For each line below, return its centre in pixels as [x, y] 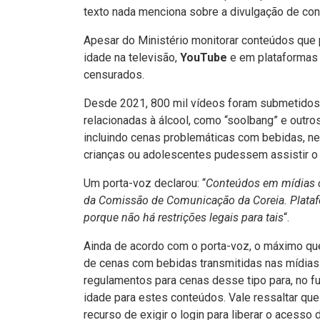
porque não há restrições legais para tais [184, 217]
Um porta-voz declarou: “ [145, 183]
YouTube [204, 57]
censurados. [114, 75]
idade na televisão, [132, 57]
